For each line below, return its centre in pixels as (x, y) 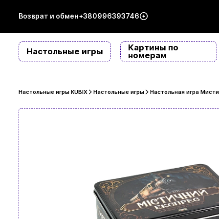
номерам (147, 55)
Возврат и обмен (48, 16)
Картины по (153, 48)
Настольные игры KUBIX (53, 92)
